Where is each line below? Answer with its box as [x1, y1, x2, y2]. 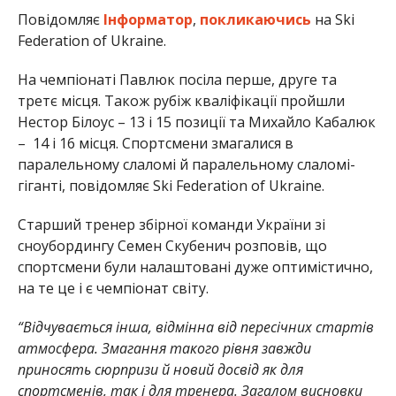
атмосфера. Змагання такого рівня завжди [17, 339, 311, 359]
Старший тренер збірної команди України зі [17, 215, 325, 235]
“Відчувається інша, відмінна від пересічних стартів [17, 317, 374, 338]
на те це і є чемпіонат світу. [17, 278, 209, 299]
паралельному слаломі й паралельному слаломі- [17, 155, 355, 175]
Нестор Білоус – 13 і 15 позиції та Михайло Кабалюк [17, 112, 376, 133]
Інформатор [103, 10, 193, 30]
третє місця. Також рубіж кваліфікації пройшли [17, 91, 345, 111]
